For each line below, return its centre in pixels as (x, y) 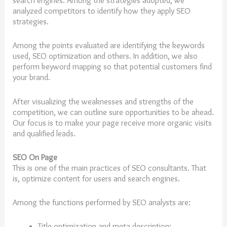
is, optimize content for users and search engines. (97, 178)
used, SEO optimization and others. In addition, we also (105, 56)
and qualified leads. (44, 133)
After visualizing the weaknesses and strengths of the (103, 101)
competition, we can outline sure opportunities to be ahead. (113, 112)
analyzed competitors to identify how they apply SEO (102, 11)
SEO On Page (35, 157)
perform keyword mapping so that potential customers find (112, 67)
